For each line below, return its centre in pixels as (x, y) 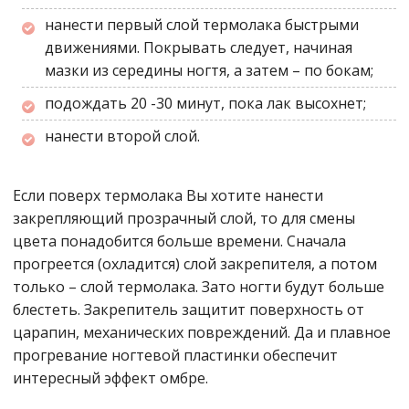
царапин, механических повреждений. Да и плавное (202, 333)
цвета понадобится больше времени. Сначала (179, 241)
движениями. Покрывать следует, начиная (199, 48)
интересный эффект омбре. (110, 378)
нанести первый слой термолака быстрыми (202, 25)
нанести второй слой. (122, 136)
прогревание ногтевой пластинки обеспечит (175, 356)
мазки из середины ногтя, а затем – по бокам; (209, 71)
